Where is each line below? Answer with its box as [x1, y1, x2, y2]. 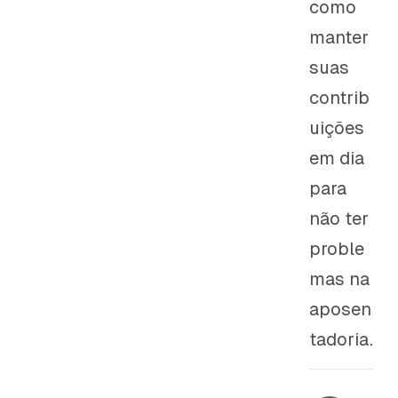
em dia [308, 148, 364, 168]
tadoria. [308, 330, 373, 349]
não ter [308, 209, 369, 228]
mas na [308, 269, 370, 289]
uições [308, 118, 364, 138]
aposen [308, 299, 371, 319]
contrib [308, 88, 370, 107]
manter [308, 28, 369, 47]
